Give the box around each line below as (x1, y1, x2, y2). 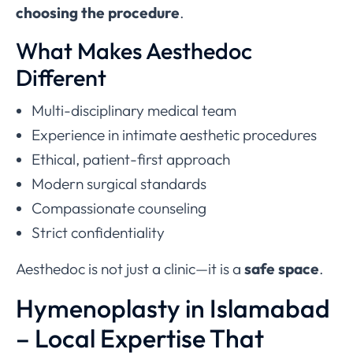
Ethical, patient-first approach (32, 150, 230, 169)
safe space (244, 259, 319, 279)
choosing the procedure (16, 3, 180, 23)
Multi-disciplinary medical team (32, 101, 236, 121)
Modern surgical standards (32, 174, 206, 194)
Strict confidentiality (32, 223, 165, 243)
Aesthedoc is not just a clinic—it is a (16, 259, 244, 279)
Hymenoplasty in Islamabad (16, 292, 330, 325)
